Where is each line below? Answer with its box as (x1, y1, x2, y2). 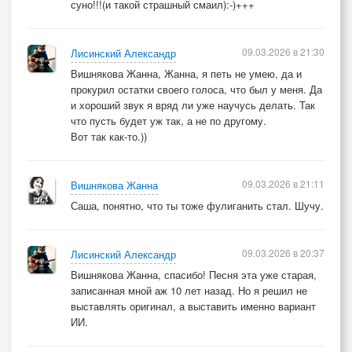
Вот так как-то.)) (71, 129, 147, 144)
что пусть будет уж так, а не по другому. (71, 113, 266, 128)
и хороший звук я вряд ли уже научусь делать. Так (71, 97, 315, 112)
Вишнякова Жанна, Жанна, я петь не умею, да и (71, 66, 302, 81)
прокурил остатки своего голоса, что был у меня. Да (71, 82, 322, 97)
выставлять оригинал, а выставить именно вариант (71, 299, 316, 313)
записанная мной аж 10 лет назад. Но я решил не (71, 283, 307, 298)
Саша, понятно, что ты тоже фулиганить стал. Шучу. (71, 198, 324, 213)
